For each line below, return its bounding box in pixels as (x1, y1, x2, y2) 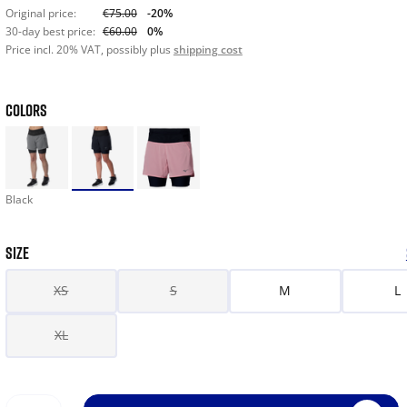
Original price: (5, 5, 76, 21)
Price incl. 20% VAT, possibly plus (5, 42, 174, 57)
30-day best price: (5, 24, 95, 39)
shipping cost (173, 42, 243, 57)
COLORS (5, 100, 47, 120)
